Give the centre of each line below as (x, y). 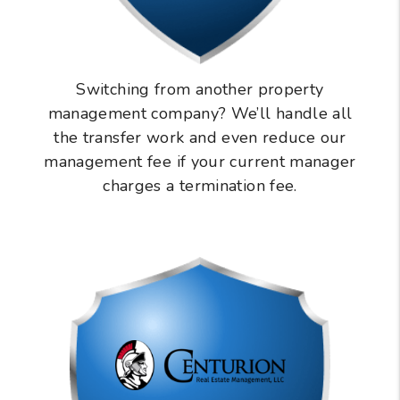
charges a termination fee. (200, 186)
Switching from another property (200, 90)
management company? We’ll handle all (200, 114)
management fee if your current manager (200, 162)
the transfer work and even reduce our (200, 138)
